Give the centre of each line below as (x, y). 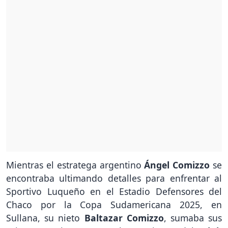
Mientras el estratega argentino (75, 165)
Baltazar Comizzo (124, 218)
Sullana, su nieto (45, 218)
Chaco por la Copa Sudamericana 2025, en (114, 205)
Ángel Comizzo (177, 165)
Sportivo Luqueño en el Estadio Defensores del (114, 192)
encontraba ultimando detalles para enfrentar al (114, 178)
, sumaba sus (193, 218)
